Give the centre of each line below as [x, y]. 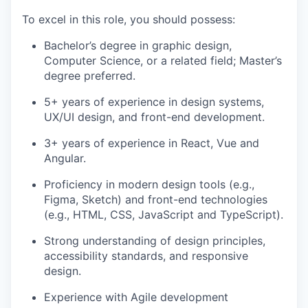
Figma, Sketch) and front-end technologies [156, 199]
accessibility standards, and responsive [146, 255]
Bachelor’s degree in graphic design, [138, 45]
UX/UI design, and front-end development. [154, 117]
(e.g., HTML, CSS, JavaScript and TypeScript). [164, 214]
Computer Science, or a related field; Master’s [163, 60]
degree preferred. [90, 75]
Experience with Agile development [136, 297]
